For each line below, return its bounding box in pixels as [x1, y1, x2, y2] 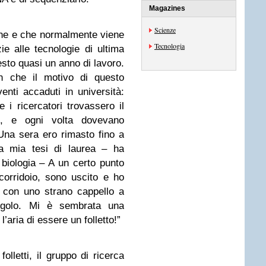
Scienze [154, 25, 176, 34]
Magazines [149, 4, 185, 12]
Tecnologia [154, 41, 185, 50]
